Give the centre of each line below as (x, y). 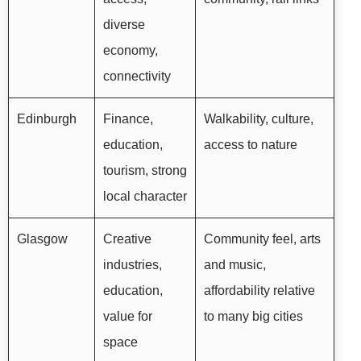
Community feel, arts (262, 239)
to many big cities (253, 317)
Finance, (128, 119)
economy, (131, 51)
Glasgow (42, 239)
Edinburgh (47, 119)
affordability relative (259, 291)
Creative (127, 239)
